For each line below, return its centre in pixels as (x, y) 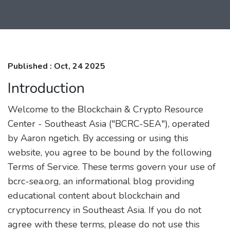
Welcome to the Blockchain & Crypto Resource (106, 109)
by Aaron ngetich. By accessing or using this (98, 138)
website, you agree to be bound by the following (110, 152)
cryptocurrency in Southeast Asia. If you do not (104, 210)
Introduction (46, 88)
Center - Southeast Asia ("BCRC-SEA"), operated (109, 124)
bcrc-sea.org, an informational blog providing (101, 181)
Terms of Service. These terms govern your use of (112, 167)
